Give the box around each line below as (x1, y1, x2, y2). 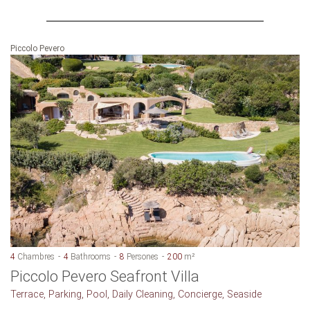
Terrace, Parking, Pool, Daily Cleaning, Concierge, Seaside (10, 289, 262, 301)
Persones (125, 252, 158, 262)
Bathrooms (69, 252, 111, 262)
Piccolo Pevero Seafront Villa (10, 268, 199, 286)
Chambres (15, 252, 55, 262)
